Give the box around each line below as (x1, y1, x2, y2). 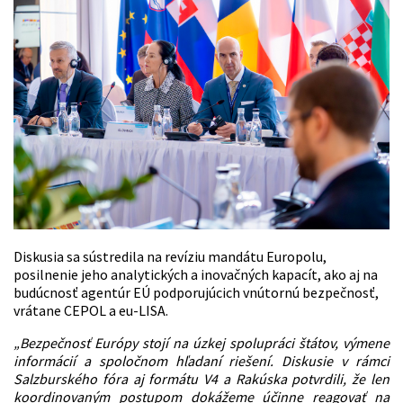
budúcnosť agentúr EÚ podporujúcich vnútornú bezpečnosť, (13, 282, 379, 301)
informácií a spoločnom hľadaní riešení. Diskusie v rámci (13, 351, 390, 370)
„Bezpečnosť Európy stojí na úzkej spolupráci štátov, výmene (13, 333, 390, 352)
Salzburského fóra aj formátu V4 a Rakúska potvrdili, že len (13, 369, 390, 388)
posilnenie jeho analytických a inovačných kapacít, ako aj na (13, 264, 378, 283)
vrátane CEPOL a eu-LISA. (13, 300, 168, 319)
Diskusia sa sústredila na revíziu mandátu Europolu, (13, 246, 327, 265)
